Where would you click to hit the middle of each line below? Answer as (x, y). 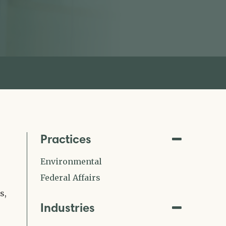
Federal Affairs (70, 178)
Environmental (71, 161)
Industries (68, 208)
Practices (66, 139)
